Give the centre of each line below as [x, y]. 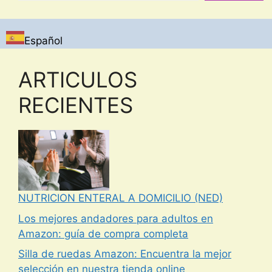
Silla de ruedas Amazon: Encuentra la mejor [125, 254]
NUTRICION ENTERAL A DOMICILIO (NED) [121, 198]
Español [43, 41]
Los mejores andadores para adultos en [116, 218]
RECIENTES [76, 105]
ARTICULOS [78, 80]
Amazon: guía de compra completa [103, 233]
